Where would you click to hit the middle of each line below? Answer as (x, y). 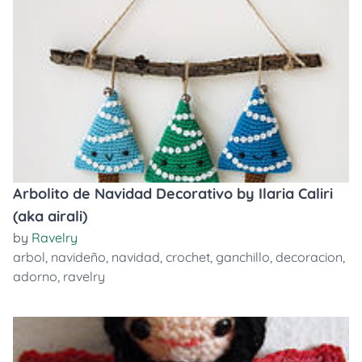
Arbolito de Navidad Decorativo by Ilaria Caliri (173, 194)
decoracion (309, 257)
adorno (35, 276)
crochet (188, 257)
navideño (78, 257)
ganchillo (243, 257)
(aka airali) (50, 216)
